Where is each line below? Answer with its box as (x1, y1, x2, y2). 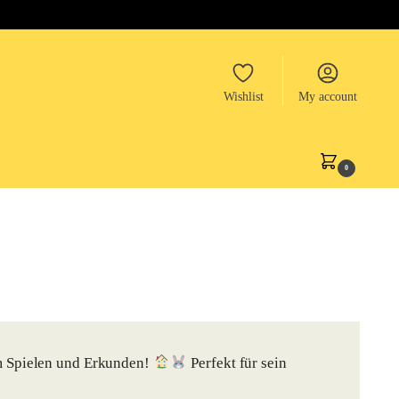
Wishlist (223, 90, 264, 103)
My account (298, 90, 358, 103)
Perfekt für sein (187, 354, 287, 371)
